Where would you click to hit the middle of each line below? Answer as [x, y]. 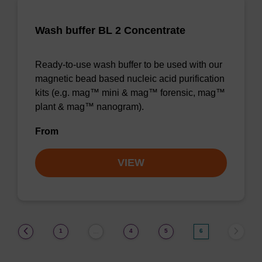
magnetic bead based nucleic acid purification [130, 79]
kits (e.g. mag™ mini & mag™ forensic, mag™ [130, 93]
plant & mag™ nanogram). [89, 107]
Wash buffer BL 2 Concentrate [110, 30]
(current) [214, 230]
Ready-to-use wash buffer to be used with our [129, 65]
